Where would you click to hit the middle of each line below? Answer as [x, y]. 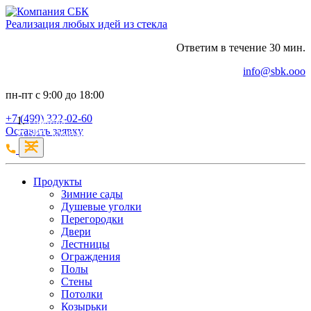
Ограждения [91, 257]
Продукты [58, 182]
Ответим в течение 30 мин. [241, 48]
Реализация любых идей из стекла [86, 24]
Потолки [82, 294]
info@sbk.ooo [274, 71]
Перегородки [92, 219]
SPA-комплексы [66, 133]
